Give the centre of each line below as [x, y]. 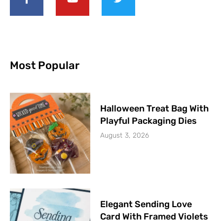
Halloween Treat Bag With [155, 109]
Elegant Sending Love [146, 204]
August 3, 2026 [125, 136]
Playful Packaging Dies [149, 121]
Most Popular [45, 66]
